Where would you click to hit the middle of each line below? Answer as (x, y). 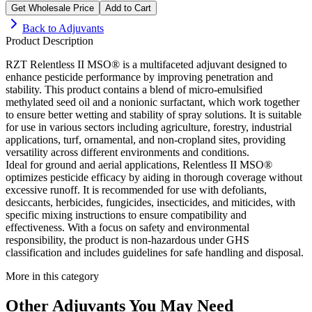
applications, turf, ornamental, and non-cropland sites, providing (146, 139)
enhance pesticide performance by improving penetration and (139, 77)
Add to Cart (128, 8)
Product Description (49, 40)
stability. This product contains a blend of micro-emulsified (134, 89)
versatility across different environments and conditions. (127, 152)
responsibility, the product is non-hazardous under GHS (127, 240)
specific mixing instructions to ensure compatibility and (126, 214)
